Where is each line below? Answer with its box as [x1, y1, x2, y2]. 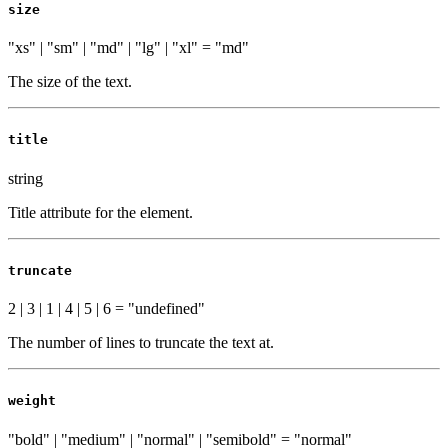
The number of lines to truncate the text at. [8, 334, 274, 352]
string [8, 169, 43, 187]
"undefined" [128, 300, 205, 318]
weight [8, 393, 56, 409]
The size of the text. [8, 73, 132, 91]
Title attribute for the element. [8, 203, 193, 221]
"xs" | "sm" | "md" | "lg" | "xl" [8, 39, 202, 57]
